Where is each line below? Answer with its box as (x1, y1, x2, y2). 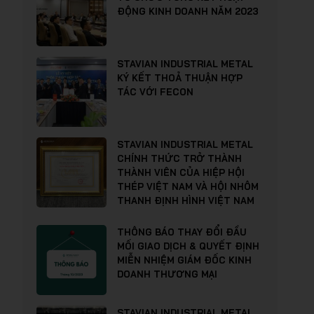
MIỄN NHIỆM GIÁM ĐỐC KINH (117, 254, 252, 266)
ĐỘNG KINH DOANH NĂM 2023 (117, 6, 259, 17)
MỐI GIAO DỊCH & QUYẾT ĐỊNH (117, 240, 259, 252)
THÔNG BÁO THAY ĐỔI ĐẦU (117, 226, 247, 238)
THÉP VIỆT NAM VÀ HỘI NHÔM (117, 181, 259, 192)
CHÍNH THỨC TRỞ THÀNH (117, 153, 242, 164)
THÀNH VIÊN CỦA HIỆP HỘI (117, 167, 245, 178)
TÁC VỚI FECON (117, 86, 193, 97)
